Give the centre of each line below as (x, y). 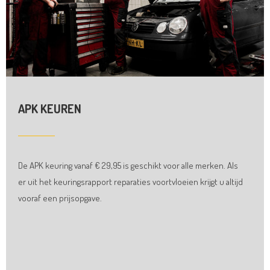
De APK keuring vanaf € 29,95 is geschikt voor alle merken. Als (128, 166)
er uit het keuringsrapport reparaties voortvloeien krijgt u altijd (130, 182)
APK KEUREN (50, 109)
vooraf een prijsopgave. (60, 198)
